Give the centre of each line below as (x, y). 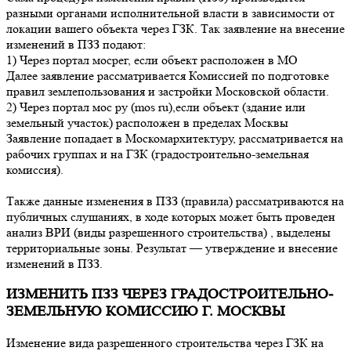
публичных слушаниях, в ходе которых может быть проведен (171, 216)
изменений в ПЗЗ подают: (76, 44)
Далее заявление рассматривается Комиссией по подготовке (168, 75)
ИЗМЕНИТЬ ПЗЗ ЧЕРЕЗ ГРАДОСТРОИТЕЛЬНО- (170, 295)
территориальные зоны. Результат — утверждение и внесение (172, 248)
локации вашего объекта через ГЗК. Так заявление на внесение (175, 28)
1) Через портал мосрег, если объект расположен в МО (152, 60)
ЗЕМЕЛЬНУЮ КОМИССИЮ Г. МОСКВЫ (146, 312)
